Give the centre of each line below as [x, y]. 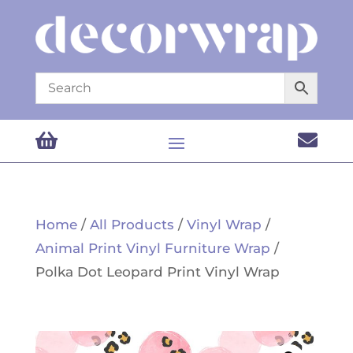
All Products [132, 224]
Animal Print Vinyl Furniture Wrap [152, 248]
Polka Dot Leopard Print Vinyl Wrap [157, 271]
